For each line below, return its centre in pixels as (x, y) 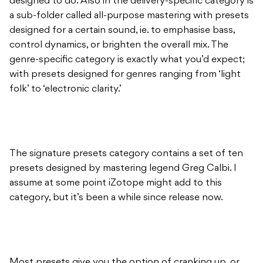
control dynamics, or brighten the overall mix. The (119, 45)
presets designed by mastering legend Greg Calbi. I (123, 169)
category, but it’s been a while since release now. (116, 198)
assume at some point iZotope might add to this (116, 183)
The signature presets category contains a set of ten (126, 154)
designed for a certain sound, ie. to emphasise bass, (122, 31)
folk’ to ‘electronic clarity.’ (65, 90)
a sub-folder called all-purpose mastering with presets (129, 16)
